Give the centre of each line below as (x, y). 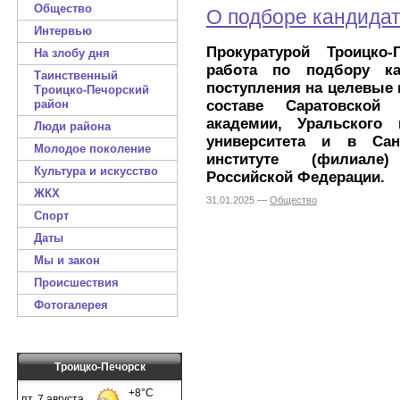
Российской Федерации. (296, 177)
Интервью (63, 31)
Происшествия (76, 283)
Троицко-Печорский (92, 90)
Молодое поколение (92, 149)
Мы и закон (67, 260)
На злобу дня (72, 53)
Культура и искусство (96, 171)
